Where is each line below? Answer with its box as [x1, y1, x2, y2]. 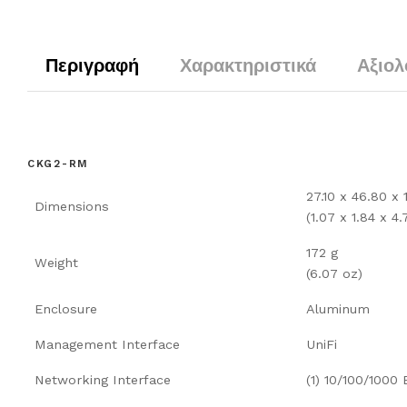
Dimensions [35, 198, 109, 213]
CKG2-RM [27, 156, 90, 170]
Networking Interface [35, 372, 171, 387]
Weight [35, 254, 78, 270]
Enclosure [35, 301, 97, 316]
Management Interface [35, 336, 180, 352]
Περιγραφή [45, 54, 139, 76]
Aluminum [306, 301, 370, 316]
